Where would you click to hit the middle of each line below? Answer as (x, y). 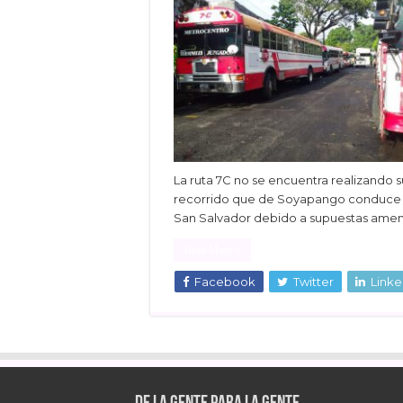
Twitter (313, 281)
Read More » (212, 250)
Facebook (225, 281)
